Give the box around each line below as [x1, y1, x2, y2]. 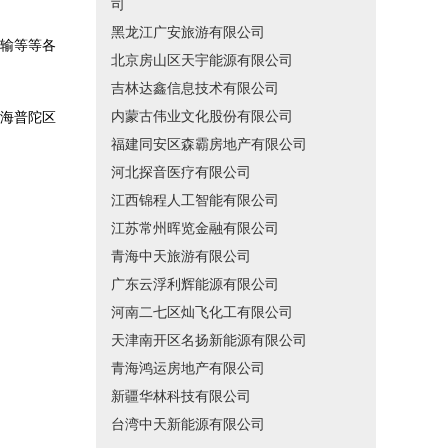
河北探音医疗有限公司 [111, 165, 251, 180]
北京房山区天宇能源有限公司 [111, 53, 293, 68]
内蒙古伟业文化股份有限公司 [111, 109, 293, 124]
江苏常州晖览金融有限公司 [111, 221, 279, 236]
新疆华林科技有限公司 [111, 389, 251, 404]
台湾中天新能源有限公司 [111, 417, 265, 432]
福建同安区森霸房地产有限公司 [111, 137, 307, 152]
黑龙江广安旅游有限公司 [111, 25, 265, 40]
